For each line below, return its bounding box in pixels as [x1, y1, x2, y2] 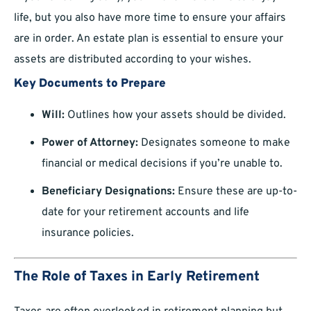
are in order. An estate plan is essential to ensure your [14, 32, 283, 47]
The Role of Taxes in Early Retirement [14, 268, 260, 287]
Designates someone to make [138, 136, 290, 151]
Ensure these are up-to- [175, 185, 297, 199]
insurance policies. [42, 226, 134, 241]
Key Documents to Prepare [14, 76, 166, 92]
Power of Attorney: [42, 136, 138, 151]
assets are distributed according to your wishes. [14, 53, 251, 67]
